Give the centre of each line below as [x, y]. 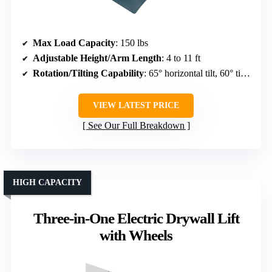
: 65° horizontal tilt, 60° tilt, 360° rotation [192, 73]
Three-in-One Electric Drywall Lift [136, 219]
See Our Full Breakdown [136, 126]
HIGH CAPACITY [47, 183]
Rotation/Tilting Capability [88, 73]
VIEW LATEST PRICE [136, 106]
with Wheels [136, 236]
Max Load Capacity [74, 43]
